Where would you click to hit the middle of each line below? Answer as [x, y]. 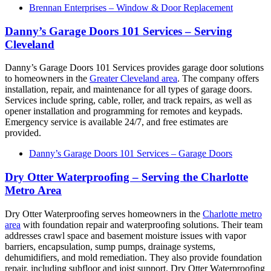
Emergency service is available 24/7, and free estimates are [116, 122]
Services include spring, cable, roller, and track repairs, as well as [128, 100]
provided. [23, 133]
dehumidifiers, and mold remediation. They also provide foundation [133, 257]
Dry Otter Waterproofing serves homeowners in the [104, 214]
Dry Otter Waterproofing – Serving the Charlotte [126, 177]
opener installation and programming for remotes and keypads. [124, 111]
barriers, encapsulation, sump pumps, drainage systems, [110, 246]
